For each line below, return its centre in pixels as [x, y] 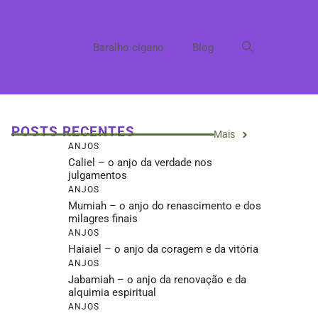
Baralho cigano [128, 47]
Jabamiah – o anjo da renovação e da [157, 280]
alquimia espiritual [112, 292]
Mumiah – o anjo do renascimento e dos [165, 206]
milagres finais [103, 219]
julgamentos [98, 175]
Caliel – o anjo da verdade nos [140, 163]
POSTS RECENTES [73, 132]
